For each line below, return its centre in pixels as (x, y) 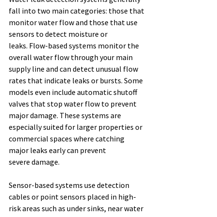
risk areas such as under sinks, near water (77, 209)
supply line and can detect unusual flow (74, 69)
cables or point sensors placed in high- (72, 197)
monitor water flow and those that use (74, 23)
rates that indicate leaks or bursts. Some (77, 81)
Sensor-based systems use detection (70, 185)
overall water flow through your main (71, 57)
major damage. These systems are (66, 116)
